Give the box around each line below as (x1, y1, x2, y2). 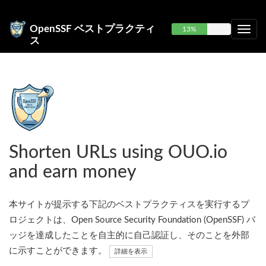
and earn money (9, 163, 137, 181)
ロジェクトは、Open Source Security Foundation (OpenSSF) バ (9, 216, 255, 224)
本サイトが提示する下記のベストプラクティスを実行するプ (9, 200, 249, 209)
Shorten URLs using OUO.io (9, 144, 227, 161)
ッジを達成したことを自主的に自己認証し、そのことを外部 (9, 231, 249, 240)
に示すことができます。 (9, 246, 109, 255)
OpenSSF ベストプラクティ (30, 24, 155, 34)
